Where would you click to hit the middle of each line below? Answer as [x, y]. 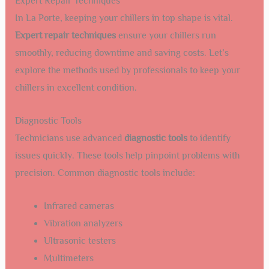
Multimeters [68, 258]
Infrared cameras [79, 206]
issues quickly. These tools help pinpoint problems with [127, 156]
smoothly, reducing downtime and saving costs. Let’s [122, 53]
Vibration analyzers [83, 223]
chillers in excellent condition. [76, 88]
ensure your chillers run [166, 36]
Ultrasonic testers [80, 240]
